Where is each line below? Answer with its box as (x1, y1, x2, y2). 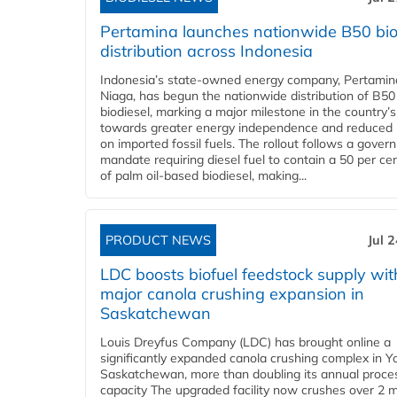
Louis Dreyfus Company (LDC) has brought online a (100, 334, 391, 351)
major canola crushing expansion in (100, 284, 364, 305)
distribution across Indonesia (100, 41, 313, 62)
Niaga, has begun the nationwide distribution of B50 (100, 88, 395, 105)
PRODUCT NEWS (105, 232, 211, 249)
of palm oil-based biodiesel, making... (100, 167, 307, 184)
